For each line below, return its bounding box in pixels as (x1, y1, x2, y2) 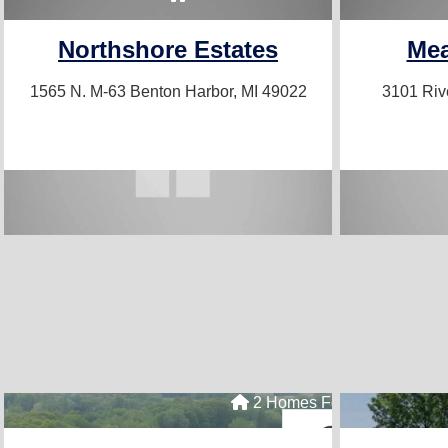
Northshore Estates (58, 36, 278, 63)
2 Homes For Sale (249, 394, 382, 411)
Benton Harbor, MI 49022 (129, 83, 307, 101)
